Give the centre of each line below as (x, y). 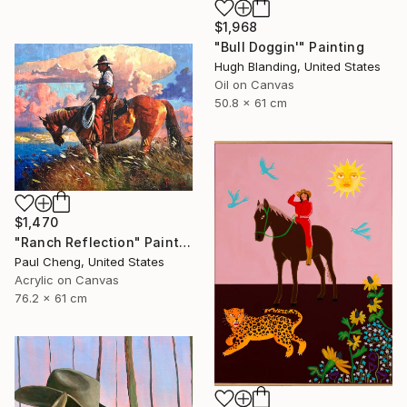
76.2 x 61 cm (51, 298)
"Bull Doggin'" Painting (289, 47)
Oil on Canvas (254, 85)
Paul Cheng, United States (89, 261)
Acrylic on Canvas (67, 279)
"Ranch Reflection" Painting (184, 242)
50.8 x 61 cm (251, 103)
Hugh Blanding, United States (298, 67)
